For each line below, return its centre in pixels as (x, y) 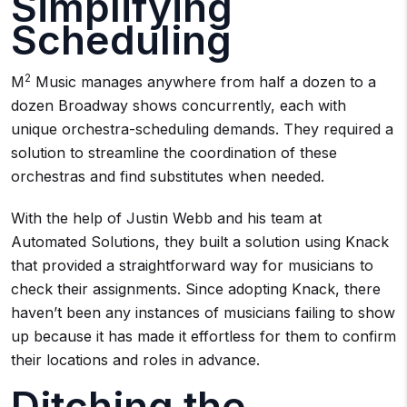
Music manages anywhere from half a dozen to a (203, 81)
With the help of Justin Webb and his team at (166, 218)
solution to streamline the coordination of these (174, 152)
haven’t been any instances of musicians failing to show (203, 312)
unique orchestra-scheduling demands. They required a (202, 129)
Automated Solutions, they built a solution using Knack (200, 241)
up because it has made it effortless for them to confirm (203, 336)
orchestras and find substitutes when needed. (170, 176)
